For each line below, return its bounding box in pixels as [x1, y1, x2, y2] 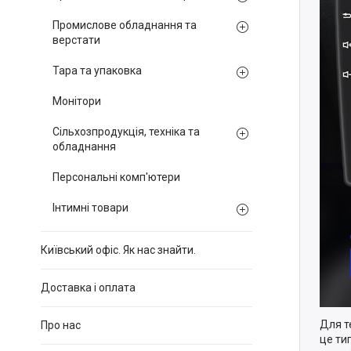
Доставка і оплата [41, 281, 136, 294]
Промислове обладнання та [52, 19, 197, 31]
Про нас [41, 319, 81, 331]
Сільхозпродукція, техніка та [52, 125, 200, 138]
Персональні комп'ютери [52, 171, 180, 183]
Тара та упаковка [52, 64, 142, 77]
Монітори [52, 95, 101, 107]
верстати [52, 34, 100, 46]
